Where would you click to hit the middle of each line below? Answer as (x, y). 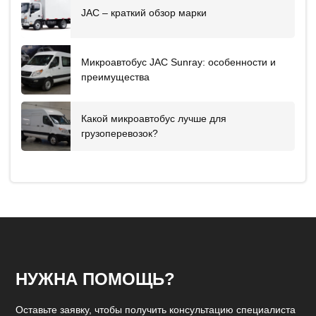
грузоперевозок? (120, 133)
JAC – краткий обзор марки (144, 13)
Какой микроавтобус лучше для (154, 118)
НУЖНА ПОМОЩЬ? (95, 279)
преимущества (115, 77)
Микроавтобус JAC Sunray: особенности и (178, 62)
